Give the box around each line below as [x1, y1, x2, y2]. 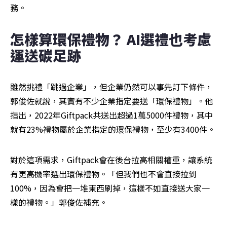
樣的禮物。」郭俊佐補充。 [10, 196, 107, 209]
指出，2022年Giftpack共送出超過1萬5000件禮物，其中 [10, 109, 213, 122]
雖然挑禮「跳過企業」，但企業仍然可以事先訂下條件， [10, 81, 213, 93]
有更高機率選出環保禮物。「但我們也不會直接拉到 [10, 168, 197, 180]
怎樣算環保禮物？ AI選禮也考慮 [10, 29, 211, 50]
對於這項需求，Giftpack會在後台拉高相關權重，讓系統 [10, 154, 212, 166]
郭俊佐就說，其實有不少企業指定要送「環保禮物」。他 [10, 95, 213, 107]
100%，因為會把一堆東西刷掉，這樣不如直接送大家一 [10, 182, 210, 195]
